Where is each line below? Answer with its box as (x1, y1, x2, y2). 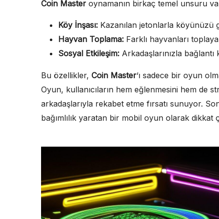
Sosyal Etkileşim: (58, 48, 119, 58)
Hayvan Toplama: (58, 34, 124, 44)
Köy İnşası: (58, 20, 98, 30)
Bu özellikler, (41, 70, 91, 80)
